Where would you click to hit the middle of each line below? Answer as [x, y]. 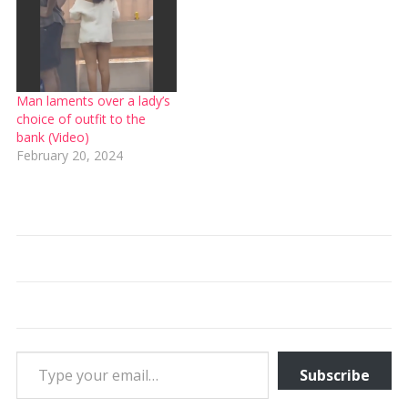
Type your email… [38, 350]
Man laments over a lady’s [93, 100]
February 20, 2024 [69, 155]
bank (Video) [52, 137]
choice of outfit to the [81, 118]
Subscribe [335, 375]
